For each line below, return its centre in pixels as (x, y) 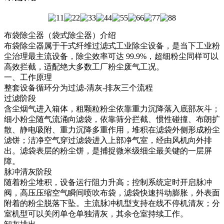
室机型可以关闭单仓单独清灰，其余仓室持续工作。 (96, 213)
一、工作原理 (28, 77)
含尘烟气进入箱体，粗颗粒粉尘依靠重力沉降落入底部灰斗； (112, 108)
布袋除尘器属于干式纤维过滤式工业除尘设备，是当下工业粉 (112, 45)
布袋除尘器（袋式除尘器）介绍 (60, 35)
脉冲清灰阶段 (28, 171)
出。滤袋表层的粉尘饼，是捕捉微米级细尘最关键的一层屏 (108, 150)
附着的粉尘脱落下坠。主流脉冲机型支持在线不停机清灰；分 (112, 203)
